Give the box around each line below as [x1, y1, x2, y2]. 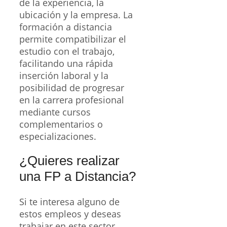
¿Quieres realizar [19, 153, 120, 169]
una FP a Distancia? [19, 169, 136, 184]
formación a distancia [19, 20, 112, 33]
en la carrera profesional [19, 93, 124, 106]
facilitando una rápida [19, 57, 113, 69]
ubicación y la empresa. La [19, 8, 133, 21]
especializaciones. [19, 130, 96, 142]
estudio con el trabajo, [19, 45, 115, 57]
